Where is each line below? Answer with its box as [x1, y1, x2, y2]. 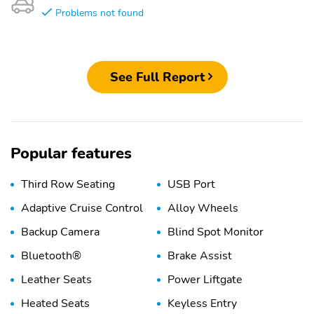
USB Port [168, 177, 215, 193]
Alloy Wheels [168, 200, 238, 217]
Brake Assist [168, 248, 232, 264]
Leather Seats [21, 272, 92, 288]
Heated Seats [21, 296, 90, 312]
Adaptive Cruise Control [21, 200, 143, 217]
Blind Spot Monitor [168, 224, 264, 240]
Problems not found [55, 6, 144, 20]
